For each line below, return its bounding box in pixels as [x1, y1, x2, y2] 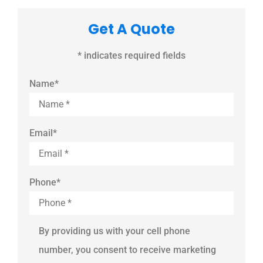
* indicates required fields [77, 50, 186, 62]
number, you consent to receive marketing [39, 244, 216, 255]
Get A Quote [88, 19, 175, 39]
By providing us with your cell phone [39, 225, 190, 237]
